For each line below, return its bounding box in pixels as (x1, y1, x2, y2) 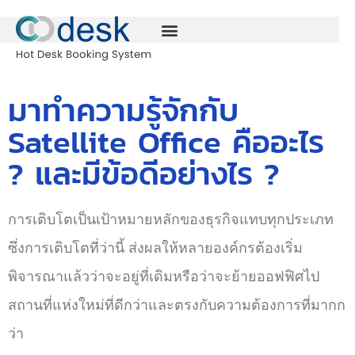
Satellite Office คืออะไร (8, 118, 324, 166)
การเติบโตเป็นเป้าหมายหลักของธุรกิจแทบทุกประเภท (8, 212, 334, 227)
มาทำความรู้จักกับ (8, 86, 239, 134)
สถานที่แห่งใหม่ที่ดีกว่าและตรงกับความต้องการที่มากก (8, 297, 345, 313)
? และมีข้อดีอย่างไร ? (8, 150, 280, 197)
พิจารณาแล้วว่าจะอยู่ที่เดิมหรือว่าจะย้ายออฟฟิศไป (8, 269, 319, 284)
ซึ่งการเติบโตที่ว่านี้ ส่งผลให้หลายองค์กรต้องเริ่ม (8, 240, 303, 256)
